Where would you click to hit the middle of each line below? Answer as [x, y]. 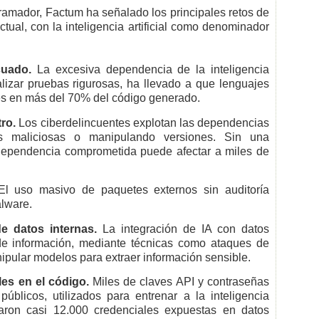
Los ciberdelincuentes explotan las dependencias [143, 122]
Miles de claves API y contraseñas [181, 281]
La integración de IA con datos [183, 229]
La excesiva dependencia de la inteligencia [151, 70]
